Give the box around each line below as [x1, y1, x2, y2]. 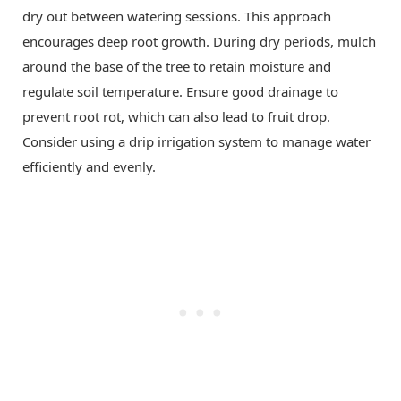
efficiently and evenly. [22, 157, 156, 175]
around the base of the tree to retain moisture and [22, 56, 331, 75]
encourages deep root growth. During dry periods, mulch [22, 31, 376, 50]
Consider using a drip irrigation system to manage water [22, 132, 371, 150]
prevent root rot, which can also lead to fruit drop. [22, 107, 330, 125]
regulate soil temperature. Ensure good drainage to [22, 81, 338, 100]
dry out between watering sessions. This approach [22, 6, 331, 25]
